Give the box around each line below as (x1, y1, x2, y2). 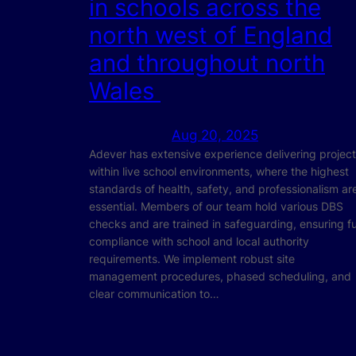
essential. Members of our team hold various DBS (89, 199, 343, 213)
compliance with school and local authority (89, 234, 309, 248)
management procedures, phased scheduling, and (89, 269, 351, 283)
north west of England (89, 21, 332, 50)
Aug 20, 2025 (172, 126, 258, 143)
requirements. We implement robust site (89, 251, 295, 265)
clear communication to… (89, 286, 219, 300)
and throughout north (89, 48, 325, 78)
